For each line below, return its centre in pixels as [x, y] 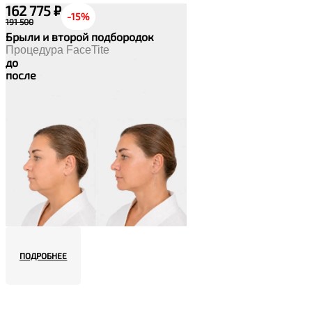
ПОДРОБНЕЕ [44, 255]
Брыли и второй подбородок [80, 36]
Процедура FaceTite [57, 49]
